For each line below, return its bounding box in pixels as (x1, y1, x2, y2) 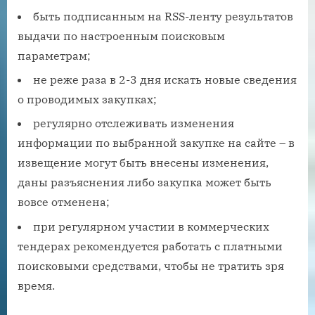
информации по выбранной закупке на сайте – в (18, 136, 295, 150)
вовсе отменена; (18, 195, 110, 210)
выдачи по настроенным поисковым (18, 28, 225, 43)
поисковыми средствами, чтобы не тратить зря (18, 258, 284, 273)
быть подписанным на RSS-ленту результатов (33, 8, 293, 23)
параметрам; (18, 48, 91, 63)
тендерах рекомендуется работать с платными (18, 238, 283, 253)
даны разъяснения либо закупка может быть (18, 175, 271, 190)
